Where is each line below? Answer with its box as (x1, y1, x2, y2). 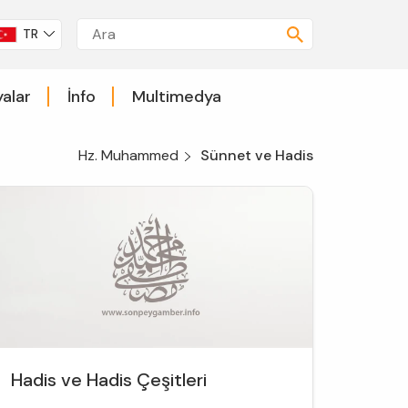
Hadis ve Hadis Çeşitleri (10, 368, 207, 393)
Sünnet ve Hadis (200, 145, 313, 165)
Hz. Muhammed (78, 145, 178, 165)
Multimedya (131, 85, 221, 107)
